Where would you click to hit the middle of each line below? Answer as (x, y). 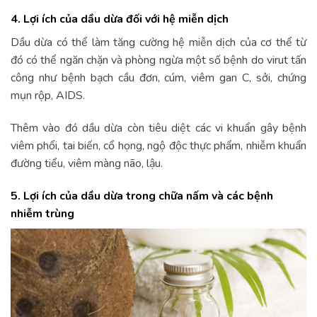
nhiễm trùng (42, 213)
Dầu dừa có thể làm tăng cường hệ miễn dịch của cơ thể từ (158, 43)
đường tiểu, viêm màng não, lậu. (87, 163)
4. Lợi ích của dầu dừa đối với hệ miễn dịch (120, 19)
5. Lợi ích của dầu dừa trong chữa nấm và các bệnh (142, 196)
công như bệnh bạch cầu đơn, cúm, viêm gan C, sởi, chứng (158, 78)
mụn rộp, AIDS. (48, 96)
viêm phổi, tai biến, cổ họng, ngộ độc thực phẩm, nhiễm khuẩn (158, 145)
